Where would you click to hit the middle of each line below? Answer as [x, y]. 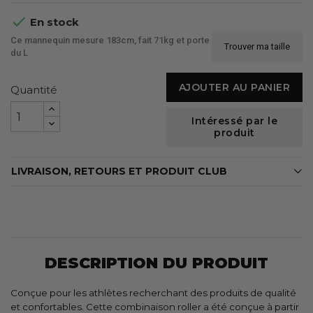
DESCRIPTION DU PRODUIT [156, 263]
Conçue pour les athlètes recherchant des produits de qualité [153, 292]
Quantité [34, 90]
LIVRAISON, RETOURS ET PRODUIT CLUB [119, 171]
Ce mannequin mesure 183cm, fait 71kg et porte [110, 40]
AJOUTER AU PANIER [234, 87]
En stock [53, 22]
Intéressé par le [234, 121]
